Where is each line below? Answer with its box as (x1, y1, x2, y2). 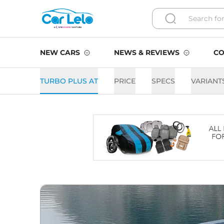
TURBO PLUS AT (40, 76, 98, 85)
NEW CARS (40, 48, 80, 57)
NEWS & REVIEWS (114, 48, 179, 57)
